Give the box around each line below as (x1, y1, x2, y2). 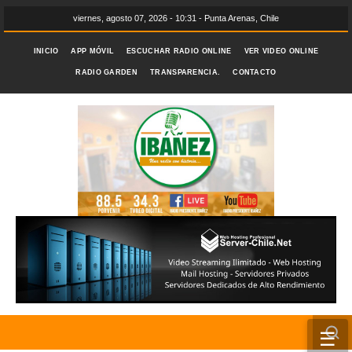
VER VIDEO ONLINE (244, 47, 319, 55)
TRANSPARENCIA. (150, 68, 221, 76)
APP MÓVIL (71, 47, 115, 55)
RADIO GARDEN (75, 68, 137, 76)
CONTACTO (233, 68, 277, 76)
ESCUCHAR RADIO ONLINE (126, 47, 232, 55)
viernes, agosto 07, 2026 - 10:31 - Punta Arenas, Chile (73, 13, 279, 23)
